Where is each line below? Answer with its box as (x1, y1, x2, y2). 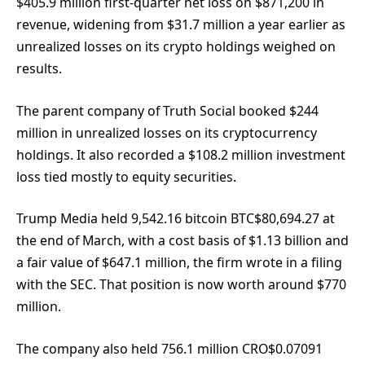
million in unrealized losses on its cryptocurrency (16, 123, 317, 142)
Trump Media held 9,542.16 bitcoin (16, 209, 231, 228)
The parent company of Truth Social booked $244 (16, 101, 319, 120)
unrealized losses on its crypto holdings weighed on (16, 37, 336, 56)
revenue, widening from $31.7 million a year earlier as (16, 15, 345, 34)
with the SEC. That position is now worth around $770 (16, 275, 346, 294)
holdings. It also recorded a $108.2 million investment (16, 145, 345, 164)
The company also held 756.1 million (16, 339, 242, 358)
